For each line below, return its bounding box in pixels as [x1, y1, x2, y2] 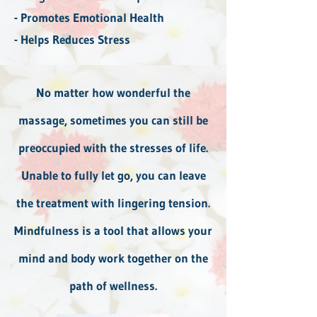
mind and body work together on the [18, 250, 208, 265]
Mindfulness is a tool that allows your [14, 222, 212, 238]
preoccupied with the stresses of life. [18, 139, 208, 155]
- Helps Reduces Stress [14, 31, 130, 47]
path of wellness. [69, 277, 157, 293]
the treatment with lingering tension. [16, 195, 210, 210]
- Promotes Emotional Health [14, 9, 164, 25]
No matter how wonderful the [36, 84, 190, 100]
